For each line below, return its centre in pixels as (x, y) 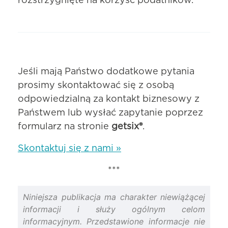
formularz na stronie (65, 127)
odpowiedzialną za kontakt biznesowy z (109, 99)
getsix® (127, 127)
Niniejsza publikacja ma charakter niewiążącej (114, 197)
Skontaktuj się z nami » (69, 149)
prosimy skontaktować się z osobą (96, 86)
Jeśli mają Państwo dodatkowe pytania (106, 72)
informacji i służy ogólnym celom (114, 209)
